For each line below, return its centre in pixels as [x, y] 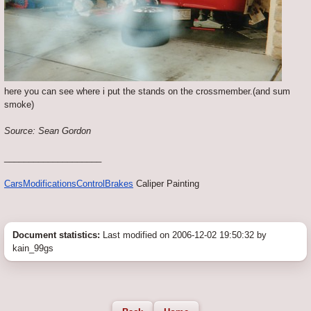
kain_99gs [33, 249]
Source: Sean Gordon [48, 131]
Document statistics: [56, 235]
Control [91, 184]
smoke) [19, 105]
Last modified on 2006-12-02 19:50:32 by [183, 235]
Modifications [50, 184]
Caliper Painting [166, 184]
